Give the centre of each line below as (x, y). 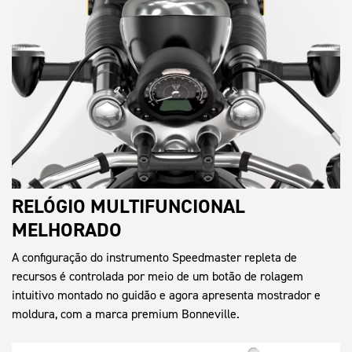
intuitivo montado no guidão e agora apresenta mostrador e (166, 295)
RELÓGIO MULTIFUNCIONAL (128, 206)
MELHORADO (67, 229)
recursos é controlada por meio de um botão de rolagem (158, 276)
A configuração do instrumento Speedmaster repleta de (154, 257)
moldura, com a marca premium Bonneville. (126, 313)
